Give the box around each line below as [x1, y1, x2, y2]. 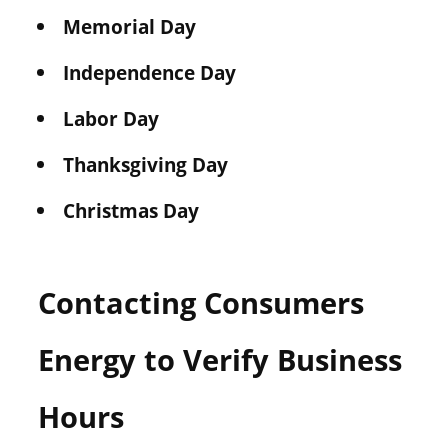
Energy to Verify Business [37, 340, 402, 380]
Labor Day [62, 104, 159, 132]
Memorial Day [62, 12, 196, 40]
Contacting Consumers [37, 283, 364, 323]
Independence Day [62, 58, 236, 86]
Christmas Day [62, 196, 199, 224]
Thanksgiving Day [62, 150, 228, 178]
